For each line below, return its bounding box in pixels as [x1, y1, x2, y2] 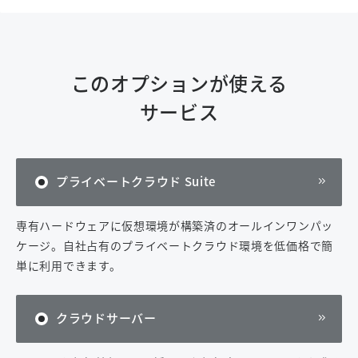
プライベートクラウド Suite [56, 173, 217, 189]
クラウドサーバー [56, 309, 157, 326]
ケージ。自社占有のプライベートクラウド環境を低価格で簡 [16, 237, 333, 253]
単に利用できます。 [16, 257, 121, 273]
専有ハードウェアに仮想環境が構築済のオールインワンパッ [16, 217, 333, 233]
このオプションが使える [70, 69, 288, 97]
